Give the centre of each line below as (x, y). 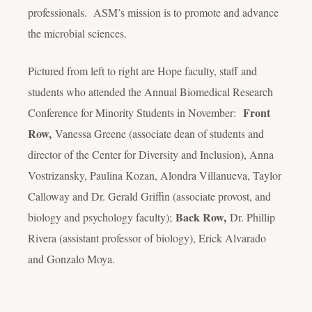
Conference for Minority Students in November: (135, 113)
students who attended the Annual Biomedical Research (150, 92)
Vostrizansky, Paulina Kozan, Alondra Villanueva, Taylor (155, 175)
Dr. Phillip (252, 217)
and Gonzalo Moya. (71, 259)
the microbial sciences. (77, 33)
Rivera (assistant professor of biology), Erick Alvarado (147, 238)
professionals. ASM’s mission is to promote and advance (153, 13)
